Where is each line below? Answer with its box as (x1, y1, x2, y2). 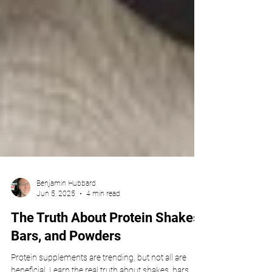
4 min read (86, 216, 120, 225)
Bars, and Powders (11, 255, 121, 270)
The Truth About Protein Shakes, (11, 237, 203, 252)
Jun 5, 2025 (36, 216, 75, 225)
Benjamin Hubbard (36, 206, 96, 214)
